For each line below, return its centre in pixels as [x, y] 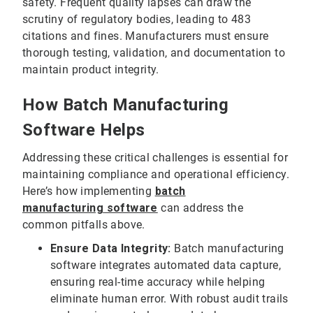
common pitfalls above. [84, 224]
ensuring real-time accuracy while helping [158, 282]
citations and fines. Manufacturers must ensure [146, 36]
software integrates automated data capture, [166, 265]
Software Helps [84, 130]
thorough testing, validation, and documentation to [154, 52]
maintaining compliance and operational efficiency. [156, 174]
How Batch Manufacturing [126, 104]
